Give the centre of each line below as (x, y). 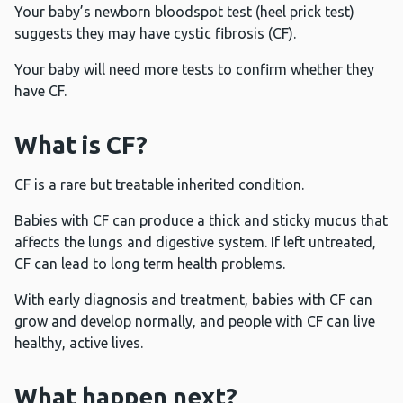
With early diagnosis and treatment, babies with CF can (193, 300)
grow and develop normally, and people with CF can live (195, 322)
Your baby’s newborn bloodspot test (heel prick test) (184, 12)
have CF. (42, 91)
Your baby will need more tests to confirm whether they (194, 70)
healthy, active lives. (79, 343)
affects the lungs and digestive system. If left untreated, (195, 242)
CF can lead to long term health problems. (152, 264)
